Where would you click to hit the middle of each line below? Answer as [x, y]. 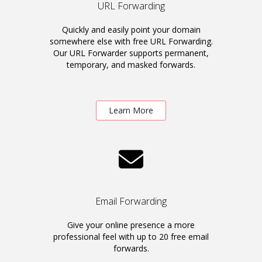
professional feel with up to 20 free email [131, 237]
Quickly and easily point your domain [131, 30]
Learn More [131, 110]
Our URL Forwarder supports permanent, [131, 53]
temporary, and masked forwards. [131, 65]
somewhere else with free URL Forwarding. [131, 41]
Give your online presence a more [131, 225]
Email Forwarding [131, 201]
